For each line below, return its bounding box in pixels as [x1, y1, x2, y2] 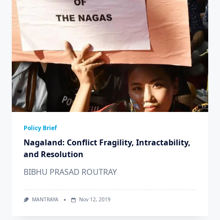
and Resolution [24, 149, 83, 160]
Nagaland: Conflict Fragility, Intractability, [24, 137, 191, 148]
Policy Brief [24, 124, 57, 133]
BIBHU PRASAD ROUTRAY [24, 166, 117, 178]
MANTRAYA [31, 196, 58, 203]
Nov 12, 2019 [79, 196, 110, 203]
